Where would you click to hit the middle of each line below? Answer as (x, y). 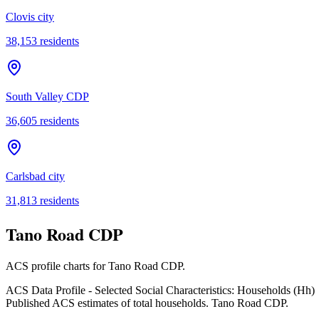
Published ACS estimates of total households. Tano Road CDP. (147, 303)
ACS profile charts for (57, 266)
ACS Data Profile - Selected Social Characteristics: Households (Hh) (160, 291)
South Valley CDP (47, 96)
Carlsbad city (35, 176)
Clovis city (30, 16)
